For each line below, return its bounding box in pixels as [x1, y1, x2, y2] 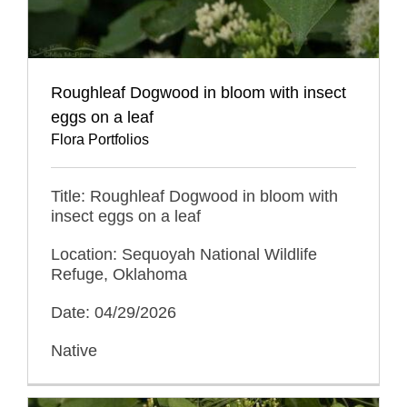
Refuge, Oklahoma [51, 265, 187, 284]
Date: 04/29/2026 [51, 303, 176, 323]
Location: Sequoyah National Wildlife [51, 245, 317, 264]
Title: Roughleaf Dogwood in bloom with [51, 187, 338, 206]
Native [51, 342, 97, 361]
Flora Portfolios [51, 132, 149, 148]
